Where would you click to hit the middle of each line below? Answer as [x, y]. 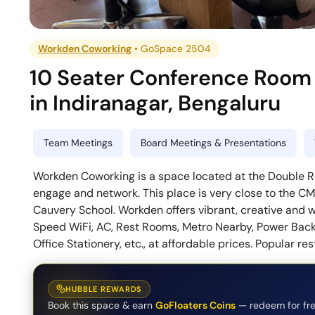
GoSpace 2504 [176, 49]
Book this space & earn [100, 305]
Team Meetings [78, 143]
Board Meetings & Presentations [213, 143]
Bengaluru [230, 103]
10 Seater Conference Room [171, 78]
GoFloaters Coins [195, 305]
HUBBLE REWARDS [104, 289]
